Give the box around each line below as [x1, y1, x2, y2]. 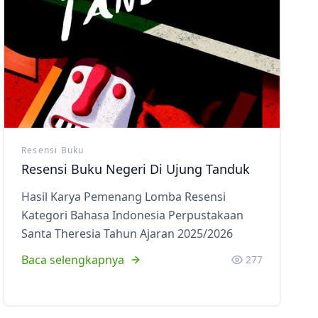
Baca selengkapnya [21, 252, 124, 268]
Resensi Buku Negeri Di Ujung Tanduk [21, 160, 250, 177]
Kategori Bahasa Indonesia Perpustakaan [21, 207, 243, 223]
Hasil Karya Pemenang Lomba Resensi [21, 189, 226, 204]
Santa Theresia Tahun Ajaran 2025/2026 [21, 226, 233, 241]
